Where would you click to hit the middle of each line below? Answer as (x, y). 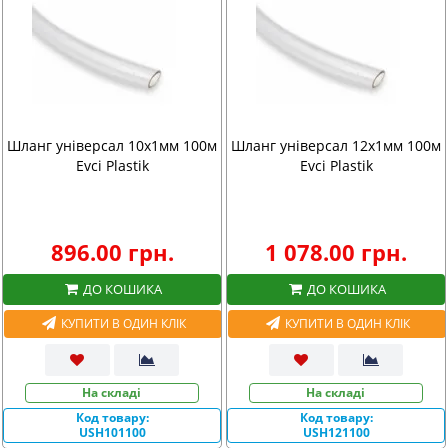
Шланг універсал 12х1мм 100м (336, 145)
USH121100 (336, 432)
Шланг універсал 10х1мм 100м (112, 145)
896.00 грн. (112, 252)
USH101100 (112, 432)
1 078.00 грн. (336, 252)
